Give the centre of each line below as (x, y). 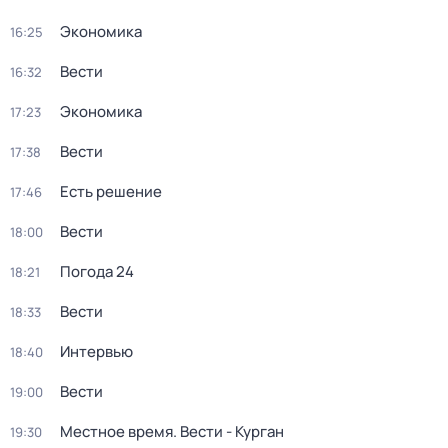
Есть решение (111, 191)
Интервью (96, 351)
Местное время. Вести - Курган (172, 431)
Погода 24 (97, 271)
